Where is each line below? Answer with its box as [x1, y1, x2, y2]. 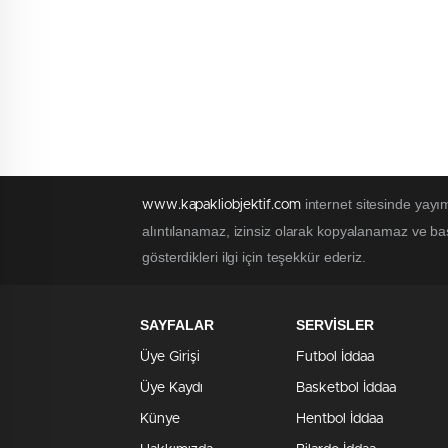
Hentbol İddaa [296, 412, 383, 427]
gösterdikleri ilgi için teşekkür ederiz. [142, 249, 366, 266]
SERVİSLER [296, 317, 374, 334]
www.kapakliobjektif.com [142, 198, 301, 213]
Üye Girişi [140, 350, 200, 365]
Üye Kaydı [140, 381, 203, 396]
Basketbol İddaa [296, 381, 396, 396]
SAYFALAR [140, 317, 214, 334]
